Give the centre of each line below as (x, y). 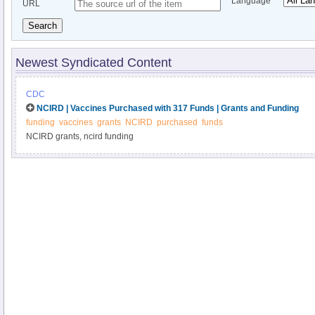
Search (43, 26)
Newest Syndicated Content (94, 63)
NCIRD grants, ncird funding (80, 136)
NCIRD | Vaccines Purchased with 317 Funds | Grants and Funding (168, 108)
